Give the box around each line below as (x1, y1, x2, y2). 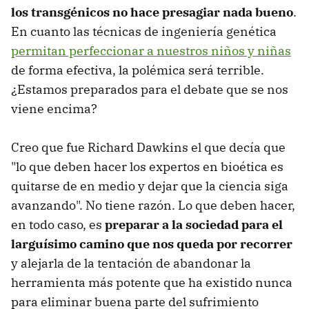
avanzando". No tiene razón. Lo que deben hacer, (11, 197, 295, 214)
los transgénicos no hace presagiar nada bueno (11, 4, 293, 21)
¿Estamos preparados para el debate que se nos (11, 81, 288, 98)
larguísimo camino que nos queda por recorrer (11, 236, 292, 252)
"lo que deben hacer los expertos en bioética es (11, 159, 283, 175)
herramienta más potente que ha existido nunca (11, 275, 292, 291)
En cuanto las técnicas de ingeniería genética (11, 23, 277, 40)
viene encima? (11, 101, 97, 117)
